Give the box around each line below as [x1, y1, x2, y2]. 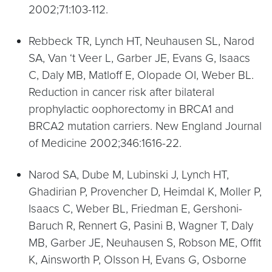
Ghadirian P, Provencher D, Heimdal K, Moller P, [29, 185, 262, 199]
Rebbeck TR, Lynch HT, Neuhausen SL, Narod [29, 34, 254, 48]
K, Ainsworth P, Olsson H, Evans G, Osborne [29, 253, 246, 267]
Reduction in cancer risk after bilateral [29, 85, 214, 99]
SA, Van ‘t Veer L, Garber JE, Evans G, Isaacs [29, 51, 250, 65]
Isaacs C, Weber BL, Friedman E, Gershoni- [29, 202, 242, 216]
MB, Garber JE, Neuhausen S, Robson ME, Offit [29, 236, 261, 250]
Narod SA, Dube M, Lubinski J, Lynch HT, [29, 168, 229, 182]
